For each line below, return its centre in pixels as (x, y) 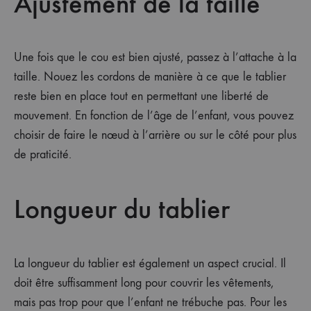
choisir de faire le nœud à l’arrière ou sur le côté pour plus (155, 135)
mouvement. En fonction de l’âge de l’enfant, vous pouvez (154, 116)
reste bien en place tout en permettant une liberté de (141, 96)
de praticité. (43, 155)
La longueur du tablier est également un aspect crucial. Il (150, 263)
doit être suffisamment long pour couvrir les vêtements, (144, 283)
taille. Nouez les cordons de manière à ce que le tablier (150, 77)
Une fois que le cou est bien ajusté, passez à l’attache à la (155, 58)
